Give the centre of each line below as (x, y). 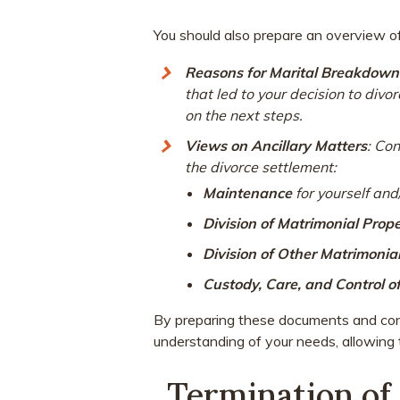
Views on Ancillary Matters (276, 145)
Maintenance (247, 192)
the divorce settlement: (261, 167)
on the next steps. (244, 115)
